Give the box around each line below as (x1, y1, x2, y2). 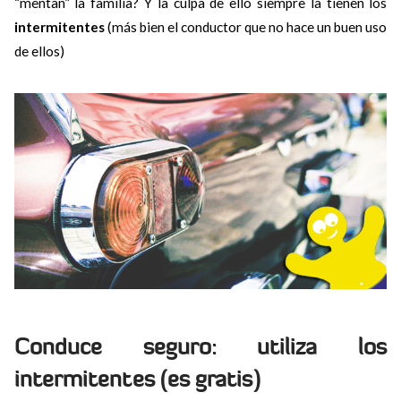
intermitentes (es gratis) (13, 363, 260, 394)
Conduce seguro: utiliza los (13, 331, 388, 362)
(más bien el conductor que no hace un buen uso (104, 18, 388, 35)
